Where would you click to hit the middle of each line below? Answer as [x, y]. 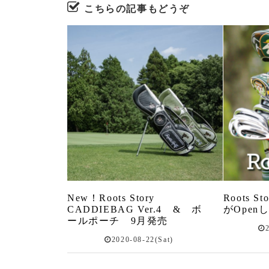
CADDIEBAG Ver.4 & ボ [135, 209]
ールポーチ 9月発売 [118, 220]
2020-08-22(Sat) [142, 239]
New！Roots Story [111, 198]
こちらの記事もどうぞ [137, 8]
